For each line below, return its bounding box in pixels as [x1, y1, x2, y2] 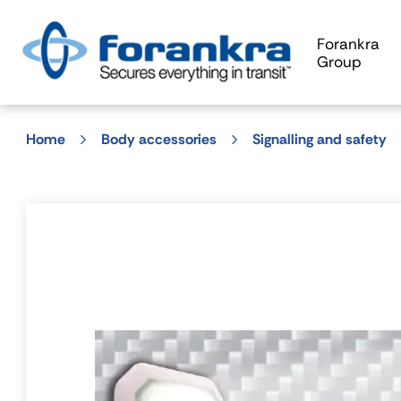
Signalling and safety [252, 130, 387, 149]
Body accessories [101, 130, 217, 149]
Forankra [316, 33, 380, 54]
